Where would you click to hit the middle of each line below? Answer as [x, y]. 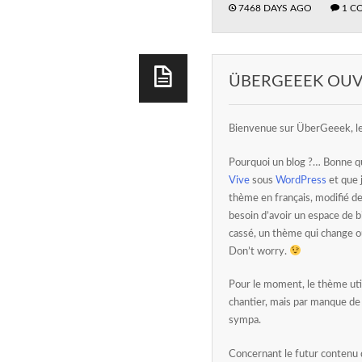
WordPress [301, 180]
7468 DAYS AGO [274, 8]
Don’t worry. [259, 251]
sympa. [245, 320]
